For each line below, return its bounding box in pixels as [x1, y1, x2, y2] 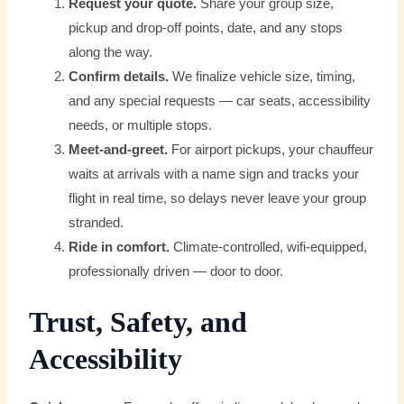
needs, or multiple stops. [69, 118, 213, 133]
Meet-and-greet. [69, 142, 169, 158]
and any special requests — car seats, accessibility [69, 94, 372, 109]
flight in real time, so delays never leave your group [69, 191, 367, 207]
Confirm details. [69, 69, 170, 85]
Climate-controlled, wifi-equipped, [170, 240, 368, 255]
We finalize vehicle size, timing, [169, 69, 356, 85]
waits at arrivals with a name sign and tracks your [69, 167, 360, 182]
